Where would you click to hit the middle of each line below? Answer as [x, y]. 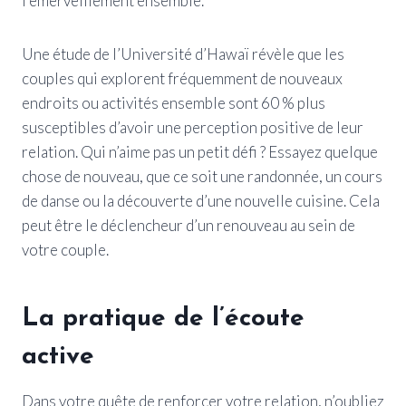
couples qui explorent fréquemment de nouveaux [182, 78]
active [58, 357]
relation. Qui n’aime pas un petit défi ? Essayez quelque [200, 151]
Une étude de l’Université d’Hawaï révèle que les [183, 53]
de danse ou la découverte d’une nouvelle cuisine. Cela [201, 200]
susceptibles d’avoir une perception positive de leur [193, 127]
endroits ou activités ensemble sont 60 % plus [174, 102]
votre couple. [65, 249]
